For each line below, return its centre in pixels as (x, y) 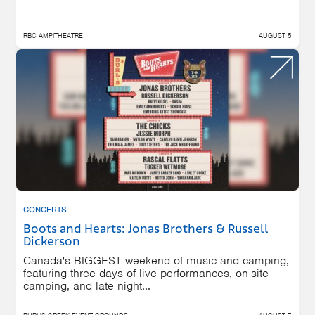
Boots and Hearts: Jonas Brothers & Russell (146, 229)
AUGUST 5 (275, 35)
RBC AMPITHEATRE (53, 35)
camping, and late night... (87, 285)
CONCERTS (45, 209)
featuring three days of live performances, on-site (146, 273)
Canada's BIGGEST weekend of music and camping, (156, 260)
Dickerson (52, 242)
